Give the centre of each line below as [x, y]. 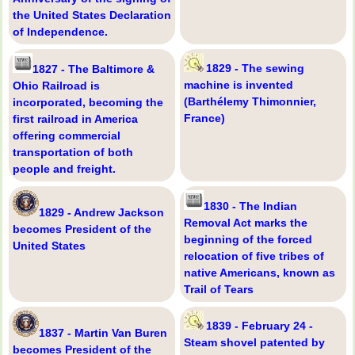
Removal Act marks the [246, 223]
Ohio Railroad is [56, 86]
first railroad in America [75, 119]
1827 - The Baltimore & [94, 69]
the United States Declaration [92, 15]
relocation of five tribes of [254, 256]
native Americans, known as [260, 273]
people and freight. [64, 169]
